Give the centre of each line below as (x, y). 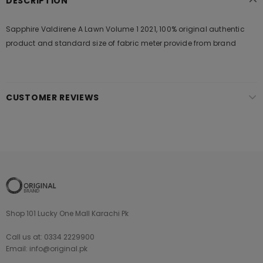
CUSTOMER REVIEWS (53, 97)
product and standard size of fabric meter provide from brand (121, 43)
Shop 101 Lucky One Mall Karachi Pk (67, 213)
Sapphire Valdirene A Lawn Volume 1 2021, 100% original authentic (125, 29)
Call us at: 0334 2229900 (50, 237)
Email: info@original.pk (47, 249)
